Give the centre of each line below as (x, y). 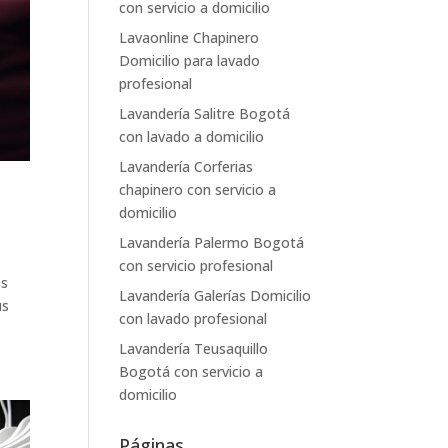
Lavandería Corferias (186, 166)
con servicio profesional (196, 265)
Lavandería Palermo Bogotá (212, 242)
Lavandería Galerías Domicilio (215, 295)
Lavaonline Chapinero (189, 37)
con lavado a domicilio (192, 136)
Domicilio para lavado (190, 60)
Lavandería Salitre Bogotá (205, 113)
